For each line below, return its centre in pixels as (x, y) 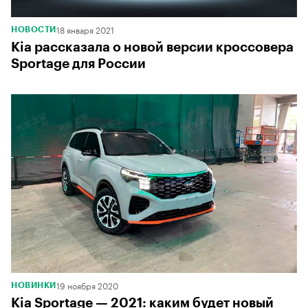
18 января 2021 (85, 29)
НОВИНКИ (34, 285)
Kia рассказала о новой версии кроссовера (152, 47)
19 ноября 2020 (87, 285)
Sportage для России (78, 63)
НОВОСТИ (34, 29)
